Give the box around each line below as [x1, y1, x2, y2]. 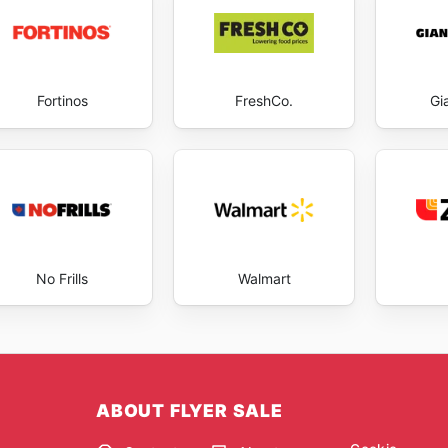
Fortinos [36, 92, 88, 110]
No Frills [36, 269, 88, 287]
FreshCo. [235, 92, 294, 110]
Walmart [237, 269, 291, 287]
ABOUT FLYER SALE [96, 400, 283, 422]
